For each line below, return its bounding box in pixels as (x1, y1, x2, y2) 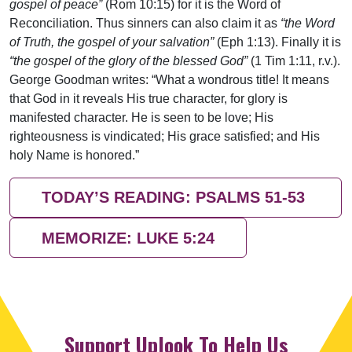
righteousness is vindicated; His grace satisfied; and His (9, 129, 320, 143)
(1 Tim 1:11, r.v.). (247, 53, 340, 68)
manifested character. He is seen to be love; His (9, 110, 273, 124)
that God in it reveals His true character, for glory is (9, 91, 288, 105)
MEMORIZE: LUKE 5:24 (42, 229, 214, 247)
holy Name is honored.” (9, 148, 139, 162)
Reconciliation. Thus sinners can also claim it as (9, 16, 280, 30)
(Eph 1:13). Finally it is (214, 35, 341, 49)
